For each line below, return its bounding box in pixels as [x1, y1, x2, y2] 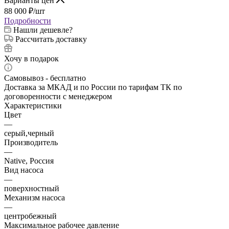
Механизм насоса [4, 193, 65, 202]
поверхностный [4, 184, 59, 193]
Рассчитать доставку [15, 34, 87, 43]
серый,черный [4, 128, 54, 138]
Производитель [4, 138, 58, 147]
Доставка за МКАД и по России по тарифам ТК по [4, 82, 182, 91]
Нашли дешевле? [13, 25, 73, 34]
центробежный [4, 211, 57, 220]
